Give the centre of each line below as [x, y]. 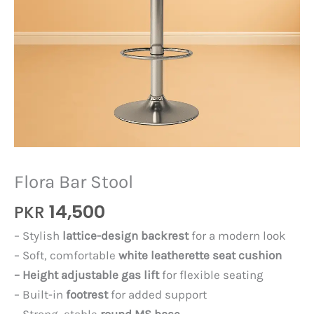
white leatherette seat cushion [200, 255]
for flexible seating [211, 275]
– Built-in [40, 295]
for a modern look [237, 236]
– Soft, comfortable [66, 255]
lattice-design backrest [125, 236]
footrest [87, 295]
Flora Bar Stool [74, 182]
